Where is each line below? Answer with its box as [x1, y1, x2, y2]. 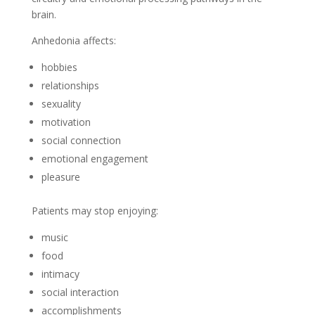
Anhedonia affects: [31, 34, 116, 47]
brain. [31, 8, 56, 21]
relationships [41, 79, 99, 92]
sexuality [41, 97, 81, 110]
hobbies [41, 60, 77, 74]
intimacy [41, 267, 79, 281]
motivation [41, 115, 91, 129]
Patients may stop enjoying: [31, 204, 158, 217]
